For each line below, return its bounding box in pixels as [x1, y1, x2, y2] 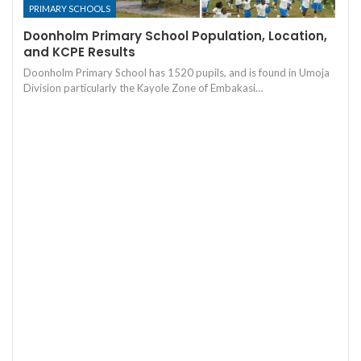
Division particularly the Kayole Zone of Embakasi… [23, 81, 263, 94]
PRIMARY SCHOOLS [29, 2, 110, 14]
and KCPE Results [23, 43, 135, 60]
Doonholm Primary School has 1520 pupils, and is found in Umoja [23, 65, 330, 79]
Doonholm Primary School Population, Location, [23, 27, 327, 44]
